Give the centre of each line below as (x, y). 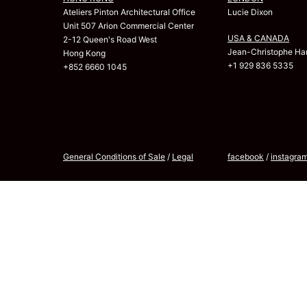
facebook (246, 156)
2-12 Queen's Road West (110, 39)
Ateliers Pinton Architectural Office (129, 12)
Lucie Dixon (250, 12)
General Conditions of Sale (114, 156)
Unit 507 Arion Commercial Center (128, 25)
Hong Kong (84, 53)
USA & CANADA (258, 38)
